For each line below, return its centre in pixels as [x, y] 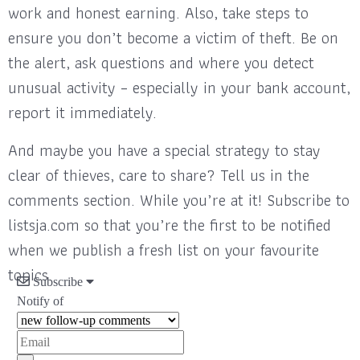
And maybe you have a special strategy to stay [164, 150]
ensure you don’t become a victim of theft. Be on [173, 37]
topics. [30, 274]
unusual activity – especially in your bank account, [179, 87]
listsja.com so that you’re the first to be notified [170, 225]
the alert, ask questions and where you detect [161, 62]
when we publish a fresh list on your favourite [164, 250]
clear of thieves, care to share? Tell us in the [159, 175]
